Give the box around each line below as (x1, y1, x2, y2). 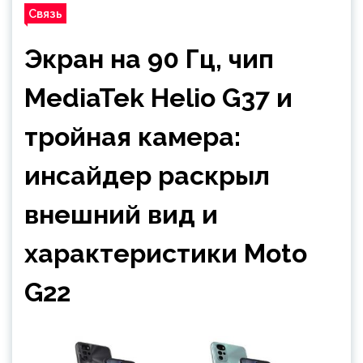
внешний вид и (24, 199, 218, 229)
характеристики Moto (24, 238, 307, 268)
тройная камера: (24, 122, 241, 152)
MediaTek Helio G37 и (24, 83, 293, 113)
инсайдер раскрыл (24, 160, 270, 190)
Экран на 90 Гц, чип (24, 44, 274, 74)
